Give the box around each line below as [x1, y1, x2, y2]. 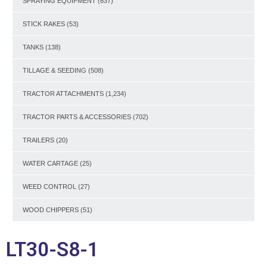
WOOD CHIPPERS [23, 206, 79, 213]
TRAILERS [23, 136, 54, 144]
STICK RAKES [23, 20, 65, 27]
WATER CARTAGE [23, 159, 78, 167]
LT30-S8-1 [6, 237, 99, 261]
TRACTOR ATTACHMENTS [23, 89, 104, 97]
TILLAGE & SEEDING [23, 66, 86, 74]
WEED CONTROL [23, 182, 76, 190]
